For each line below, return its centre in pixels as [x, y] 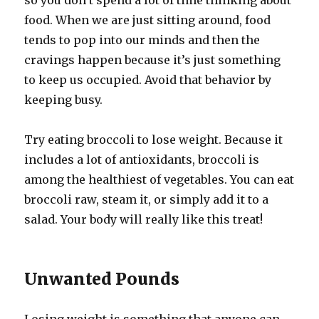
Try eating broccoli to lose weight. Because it [154, 140]
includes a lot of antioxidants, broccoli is [142, 159]
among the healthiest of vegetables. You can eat [159, 179]
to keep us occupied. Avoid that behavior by [148, 80]
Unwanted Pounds [102, 279]
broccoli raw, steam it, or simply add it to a [147, 199]
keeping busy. [64, 100]
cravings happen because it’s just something [153, 60]
